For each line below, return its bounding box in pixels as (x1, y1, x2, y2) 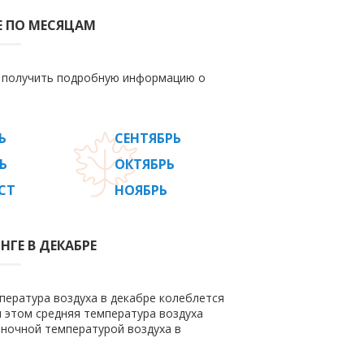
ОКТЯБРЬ (115, 155, 175, 173)
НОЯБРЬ (115, 181, 167, 199)
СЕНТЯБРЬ (115, 129, 181, 147)
